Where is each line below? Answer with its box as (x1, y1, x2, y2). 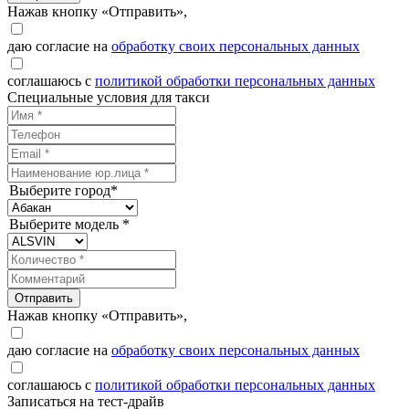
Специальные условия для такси (7, 89, 210, 106)
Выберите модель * (9, 216, 130, 233)
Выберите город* (9, 183, 118, 199)
